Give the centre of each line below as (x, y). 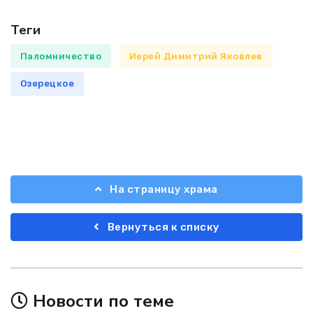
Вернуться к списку (162, 227)
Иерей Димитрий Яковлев (196, 56)
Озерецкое (47, 84)
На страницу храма (162, 189)
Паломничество (61, 56)
